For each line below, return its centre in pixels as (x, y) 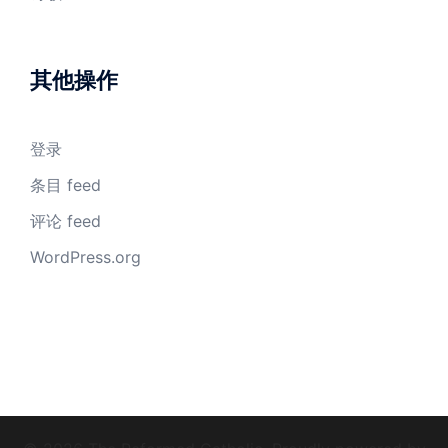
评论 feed (65, 221)
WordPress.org (85, 257)
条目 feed (65, 185)
